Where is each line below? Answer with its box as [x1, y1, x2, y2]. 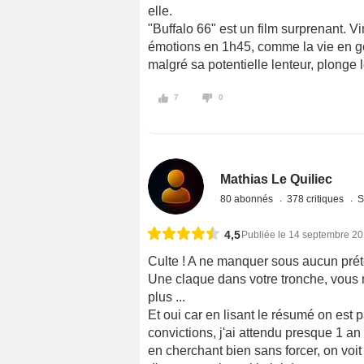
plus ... [148, 289, 185, 304]
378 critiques [287, 193, 347, 205]
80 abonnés [220, 193, 276, 205]
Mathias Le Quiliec [220, 171, 333, 186]
